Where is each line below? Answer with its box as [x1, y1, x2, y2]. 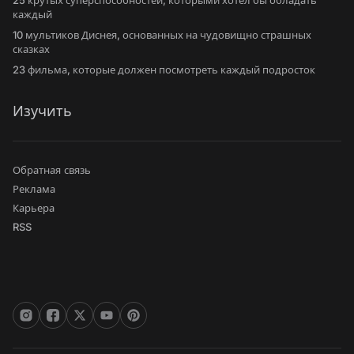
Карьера [13, 201, 55, 214]
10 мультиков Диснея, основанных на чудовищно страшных [13, 28, 311, 41]
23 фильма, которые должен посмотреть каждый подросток [13, 63, 315, 76]
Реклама [13, 183, 55, 195]
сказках [13, 43, 50, 55]
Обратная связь [13, 164, 91, 176]
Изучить [13, 103, 72, 119]
